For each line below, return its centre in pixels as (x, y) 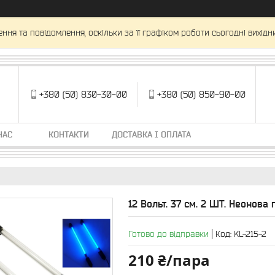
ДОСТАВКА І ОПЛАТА (151, 134)
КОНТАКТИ (69, 134)
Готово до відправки (168, 234)
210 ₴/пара (169, 260)
